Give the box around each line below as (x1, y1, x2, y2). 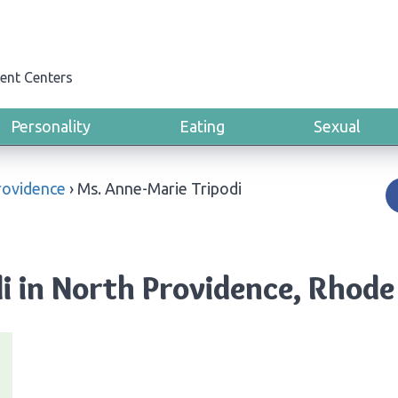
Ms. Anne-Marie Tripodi (77, 179, 242, 197)
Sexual (314, 117, 361, 135)
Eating (179, 117, 225, 135)
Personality (11, 117, 91, 135)
